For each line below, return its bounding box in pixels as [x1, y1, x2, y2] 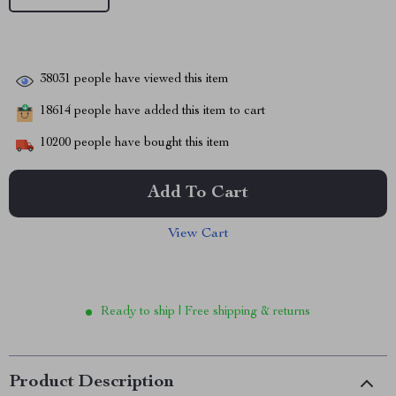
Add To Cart [148, 185, 248, 202]
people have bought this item [71, 137, 230, 150]
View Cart [167, 227, 229, 241]
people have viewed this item [71, 73, 229, 87]
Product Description [9, 374, 174, 392]
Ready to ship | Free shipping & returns [101, 306, 310, 318]
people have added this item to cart [71, 105, 265, 118]
